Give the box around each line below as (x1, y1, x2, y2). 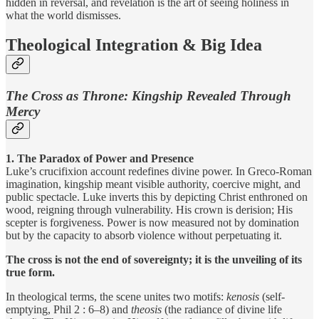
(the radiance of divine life (162, 303, 282, 316)
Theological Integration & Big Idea (6, 36, 262, 55)
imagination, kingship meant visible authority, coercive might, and (6, 178, 300, 191)
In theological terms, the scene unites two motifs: (6, 291, 226, 303)
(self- (259, 291, 285, 303)
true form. (6, 266, 55, 279)
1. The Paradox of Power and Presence (6, 152, 194, 165)
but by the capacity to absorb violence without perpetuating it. (6, 229, 282, 242)
